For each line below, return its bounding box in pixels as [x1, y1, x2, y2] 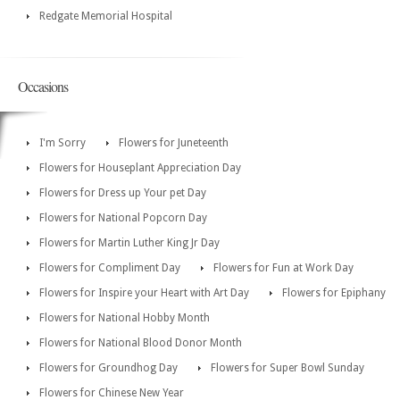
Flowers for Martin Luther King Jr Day [39, 237, 220, 250]
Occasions [18, 77, 68, 96]
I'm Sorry [39, 137, 86, 150]
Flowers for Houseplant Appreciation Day [39, 162, 241, 175]
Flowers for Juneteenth [119, 137, 229, 150]
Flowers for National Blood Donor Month [39, 337, 242, 350]
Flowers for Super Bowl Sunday [211, 362, 364, 375]
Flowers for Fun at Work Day [213, 262, 354, 275]
